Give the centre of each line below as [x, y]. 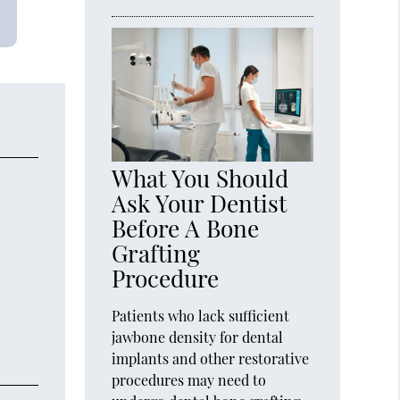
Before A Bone [186, 229]
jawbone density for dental [198, 337]
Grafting [156, 254]
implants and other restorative [211, 359]
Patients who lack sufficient [201, 316]
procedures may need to [189, 380]
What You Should [200, 179]
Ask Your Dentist [200, 204]
